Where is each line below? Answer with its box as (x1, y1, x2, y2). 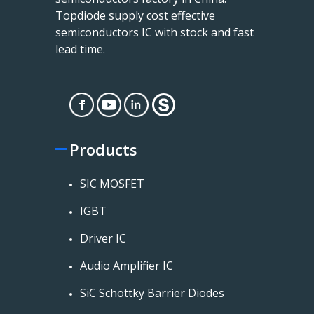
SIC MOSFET (80, 175, 144, 191)
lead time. (55, 41, 105, 57)
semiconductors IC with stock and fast (55, 24, 254, 40)
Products (69, 138, 137, 160)
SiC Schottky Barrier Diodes (80, 285, 224, 301)
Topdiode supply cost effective (55, 7, 215, 23)
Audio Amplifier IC (80, 257, 173, 273)
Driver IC (80, 230, 126, 246)
